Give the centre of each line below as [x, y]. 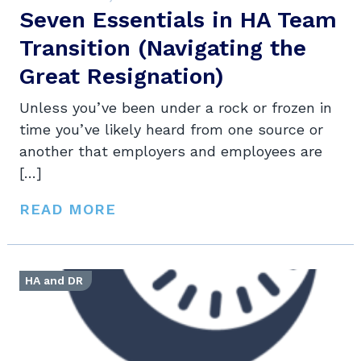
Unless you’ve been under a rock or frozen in [176, 108]
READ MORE [68, 210]
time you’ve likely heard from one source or [171, 130]
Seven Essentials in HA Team [178, 20]
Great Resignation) [122, 77]
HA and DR [54, 281]
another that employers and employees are [171, 151]
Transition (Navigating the [163, 48]
